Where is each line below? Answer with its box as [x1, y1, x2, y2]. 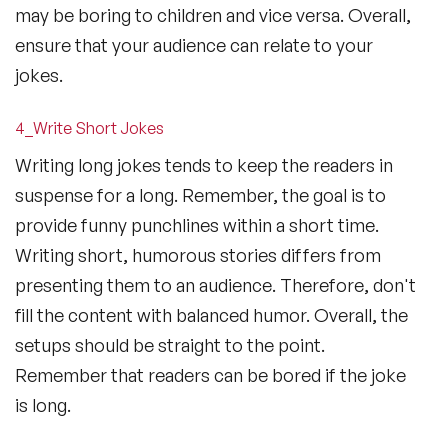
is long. [15, 393, 71, 416]
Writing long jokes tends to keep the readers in [15, 153, 393, 176]
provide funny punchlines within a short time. [15, 213, 379, 236]
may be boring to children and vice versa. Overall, [15, 3, 411, 26]
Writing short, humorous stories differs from [15, 243, 381, 266]
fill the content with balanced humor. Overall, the [15, 303, 408, 326]
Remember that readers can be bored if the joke [15, 363, 406, 386]
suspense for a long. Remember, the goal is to [15, 183, 386, 206]
